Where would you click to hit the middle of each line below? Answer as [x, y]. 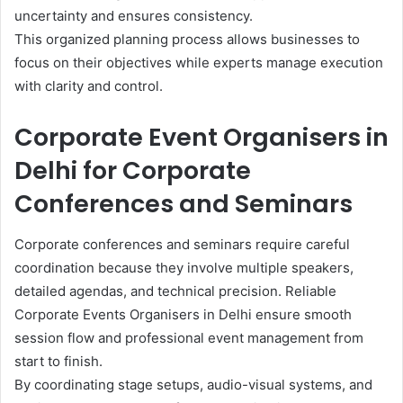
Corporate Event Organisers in [201, 138]
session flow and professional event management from [189, 337]
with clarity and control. [89, 86]
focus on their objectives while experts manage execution [199, 63]
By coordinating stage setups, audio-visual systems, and [193, 384]
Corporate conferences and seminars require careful [182, 244]
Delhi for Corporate [133, 171]
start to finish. [58, 361]
